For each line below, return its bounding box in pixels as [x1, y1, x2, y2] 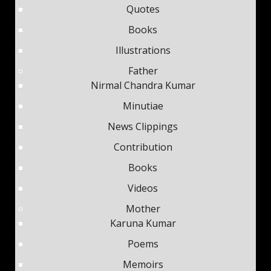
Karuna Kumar [109, 217, 176, 230]
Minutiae [122, 99, 163, 113]
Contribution [113, 140, 172, 154]
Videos [128, 181, 158, 195]
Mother [125, 202, 160, 215]
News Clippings [108, 120, 178, 133]
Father [128, 64, 158, 77]
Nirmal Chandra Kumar [90, 79, 195, 92]
